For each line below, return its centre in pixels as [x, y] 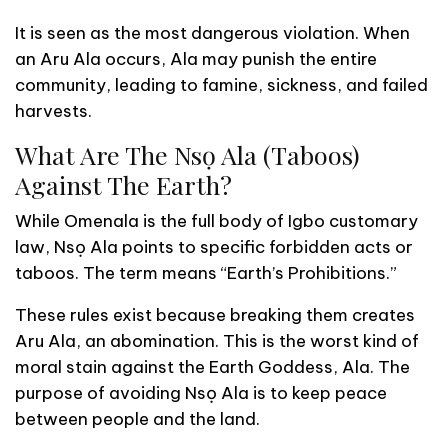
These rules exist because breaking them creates [215, 314]
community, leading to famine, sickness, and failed [221, 84]
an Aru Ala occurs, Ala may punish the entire [196, 58]
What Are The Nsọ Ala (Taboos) [187, 154]
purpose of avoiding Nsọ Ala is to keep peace [201, 392]
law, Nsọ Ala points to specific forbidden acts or [214, 246]
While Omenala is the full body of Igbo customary [216, 220]
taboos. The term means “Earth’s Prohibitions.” [206, 272]
